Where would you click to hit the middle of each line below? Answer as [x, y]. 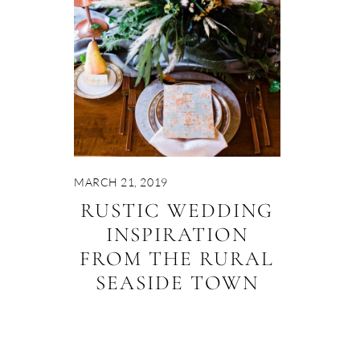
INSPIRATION [177, 235]
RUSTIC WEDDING [177, 211]
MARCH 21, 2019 [121, 182]
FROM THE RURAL [177, 259]
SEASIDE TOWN [177, 283]
